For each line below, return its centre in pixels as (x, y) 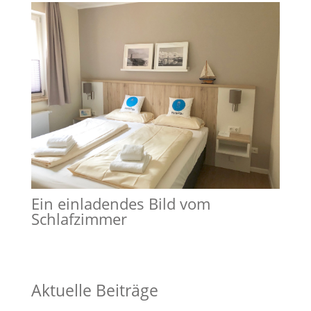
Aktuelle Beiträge (94, 291)
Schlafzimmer (79, 218)
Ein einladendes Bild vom (120, 203)
